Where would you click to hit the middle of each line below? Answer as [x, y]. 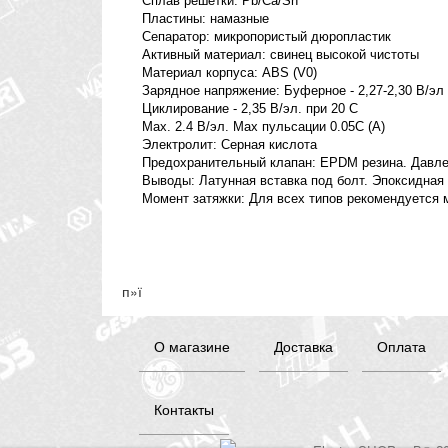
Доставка [303, 345]
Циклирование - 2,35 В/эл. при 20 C [250, 109]
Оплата [401, 345]
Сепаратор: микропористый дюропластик [266, 37]
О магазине [192, 345]
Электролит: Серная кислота [229, 145]
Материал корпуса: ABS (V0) [229, 73]
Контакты [184, 408]
